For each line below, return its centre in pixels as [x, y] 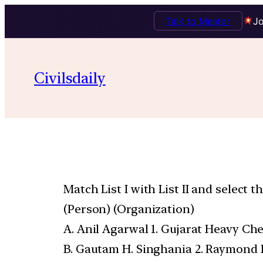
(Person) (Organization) [129, 209]
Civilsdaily [70, 77]
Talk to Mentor [198, 21]
